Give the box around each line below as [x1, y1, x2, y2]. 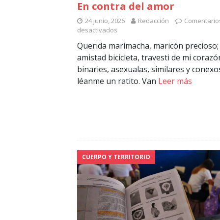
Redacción [138, 16, 169, 26]
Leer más [158, 76, 192, 87]
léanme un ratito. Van [77, 76, 158, 87]
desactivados [77, 26, 117, 35]
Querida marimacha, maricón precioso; [77, 40, 219, 52]
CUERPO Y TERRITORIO [82, 153, 150, 162]
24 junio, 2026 [85, 16, 125, 26]
